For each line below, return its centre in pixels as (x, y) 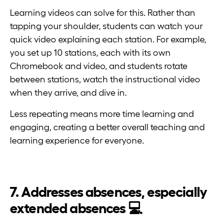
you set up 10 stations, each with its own (90, 53)
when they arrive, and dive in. (69, 93)
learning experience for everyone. (78, 141)
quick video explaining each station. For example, (108, 40)
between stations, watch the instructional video (105, 80)
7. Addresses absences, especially (108, 192)
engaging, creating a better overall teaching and (107, 127)
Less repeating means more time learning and (102, 114)
